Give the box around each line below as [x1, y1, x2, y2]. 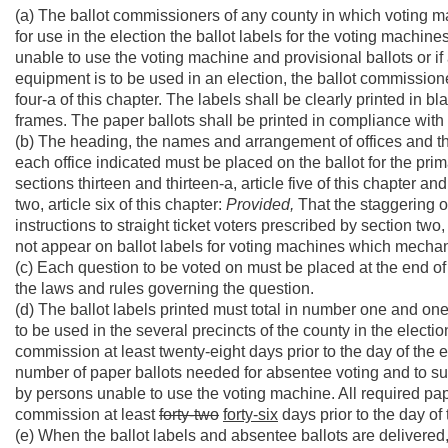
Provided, [226, 196, 294, 213]
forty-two [159, 406, 219, 423]
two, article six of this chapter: [15, 196, 226, 213]
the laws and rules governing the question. [15, 280, 314, 297]
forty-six [223, 406, 278, 423]
